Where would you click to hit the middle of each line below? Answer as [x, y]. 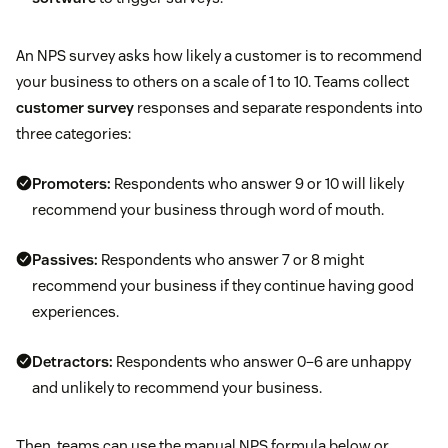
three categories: [73, 133]
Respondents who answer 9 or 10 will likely [257, 183]
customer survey [75, 107]
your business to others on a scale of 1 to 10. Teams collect [212, 81]
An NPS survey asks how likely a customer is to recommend [219, 55]
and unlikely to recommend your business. [177, 387]
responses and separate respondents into [278, 107]
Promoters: [71, 183]
